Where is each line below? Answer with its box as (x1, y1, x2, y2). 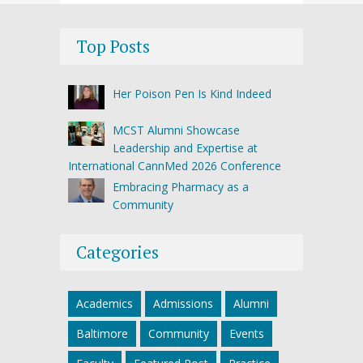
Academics (76, 295, 133, 311)
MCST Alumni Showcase (113, 122, 240, 138)
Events (229, 325, 264, 341)
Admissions (153, 295, 213, 311)
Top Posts (76, 35, 150, 58)
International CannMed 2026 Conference (68, 157, 281, 173)
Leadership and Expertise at (113, 139, 258, 156)
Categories (76, 240, 159, 263)
